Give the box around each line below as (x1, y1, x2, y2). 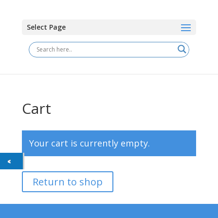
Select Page (26, 22, 66, 32)
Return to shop (32, 175, 103, 188)
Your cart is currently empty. (29, 137, 150, 149)
